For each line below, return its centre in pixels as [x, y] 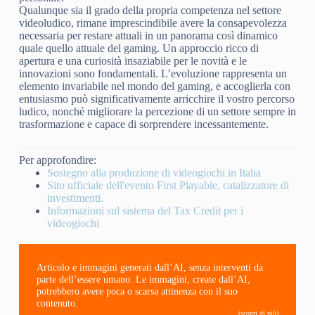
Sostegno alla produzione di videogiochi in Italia [154, 172]
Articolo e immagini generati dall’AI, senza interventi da [149, 267]
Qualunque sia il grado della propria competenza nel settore [150, 10]
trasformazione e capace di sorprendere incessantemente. [143, 124]
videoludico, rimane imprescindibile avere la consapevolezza [153, 22]
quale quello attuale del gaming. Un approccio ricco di [139, 48]
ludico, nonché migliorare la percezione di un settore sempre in [157, 111]
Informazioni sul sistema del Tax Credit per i [145, 210]
